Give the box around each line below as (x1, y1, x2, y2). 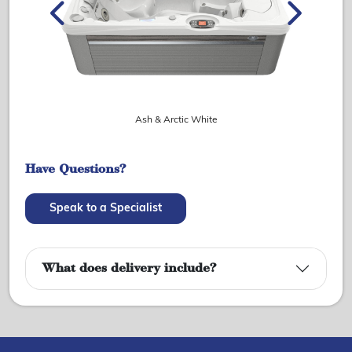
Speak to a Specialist (49, 202, 162, 214)
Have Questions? (25, 163, 126, 176)
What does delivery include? (42, 262, 216, 275)
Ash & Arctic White (134, 115, 218, 125)
